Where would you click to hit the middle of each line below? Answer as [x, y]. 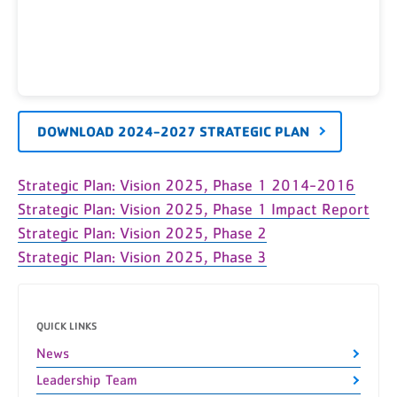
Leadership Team [87, 380]
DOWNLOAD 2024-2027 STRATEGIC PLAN [173, 131]
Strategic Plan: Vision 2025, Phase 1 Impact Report [194, 210]
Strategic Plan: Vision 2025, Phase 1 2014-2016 [187, 186]
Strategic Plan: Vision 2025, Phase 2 [142, 234]
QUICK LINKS [67, 325]
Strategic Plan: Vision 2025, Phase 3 [142, 257]
